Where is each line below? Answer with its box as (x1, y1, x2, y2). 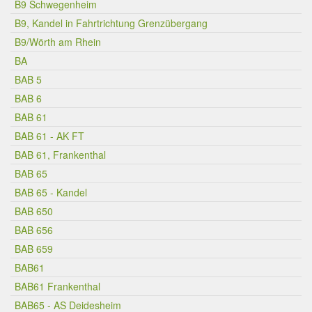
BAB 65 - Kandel (15, 185, 87, 199)
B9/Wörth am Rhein (15, 35, 101, 49)
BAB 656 (15, 223, 53, 237)
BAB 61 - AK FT (15, 129, 84, 143)
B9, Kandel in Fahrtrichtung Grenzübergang (15, 16, 208, 30)
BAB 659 (15, 242, 53, 256)
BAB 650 (15, 204, 53, 218)
